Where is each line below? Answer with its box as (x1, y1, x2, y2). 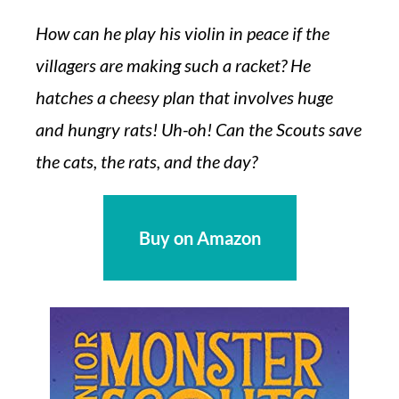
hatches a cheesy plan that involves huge (36, 86, 333, 108)
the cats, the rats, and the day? (36, 151, 257, 172)
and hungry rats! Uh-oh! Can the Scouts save (36, 118, 362, 140)
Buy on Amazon (138, 227, 261, 248)
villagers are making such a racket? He (36, 54, 311, 76)
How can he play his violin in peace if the (36, 22, 330, 44)
